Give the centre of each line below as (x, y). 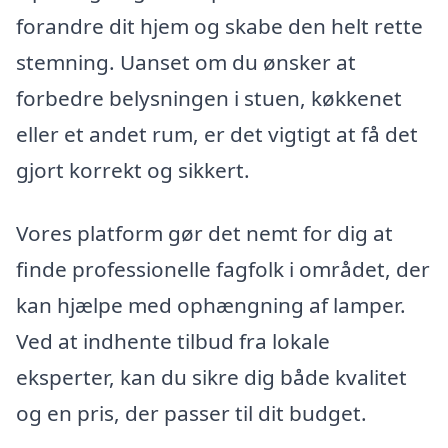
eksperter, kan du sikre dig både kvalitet (211, 377)
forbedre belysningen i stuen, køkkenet (209, 97)
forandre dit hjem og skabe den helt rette (219, 25)
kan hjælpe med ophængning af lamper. (211, 305)
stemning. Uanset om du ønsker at (186, 61)
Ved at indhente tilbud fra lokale (173, 341)
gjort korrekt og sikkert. (133, 169)
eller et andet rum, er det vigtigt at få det (217, 133)
